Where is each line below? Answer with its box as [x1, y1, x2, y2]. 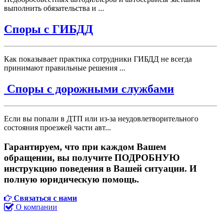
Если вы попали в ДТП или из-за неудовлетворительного [4, 114, 198, 123]
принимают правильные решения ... [4, 64, 125, 73]
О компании [16, 203, 57, 212]
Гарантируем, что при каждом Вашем [4, 141, 166, 152]
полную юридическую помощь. [4, 174, 139, 184]
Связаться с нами [14, 194, 77, 203]
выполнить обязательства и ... [4, 4, 104, 13]
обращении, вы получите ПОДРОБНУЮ [4, 152, 180, 163]
